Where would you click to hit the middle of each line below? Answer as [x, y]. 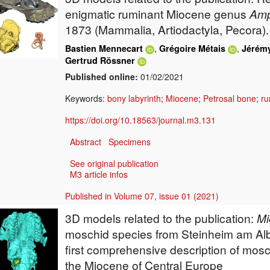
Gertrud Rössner [100, 61]
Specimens [130, 142]
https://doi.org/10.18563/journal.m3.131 [140, 120]
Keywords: [86, 99]
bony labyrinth [134, 99]
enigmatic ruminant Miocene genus [157, 14]
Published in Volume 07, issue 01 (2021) [142, 196]
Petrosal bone [230, 99]
